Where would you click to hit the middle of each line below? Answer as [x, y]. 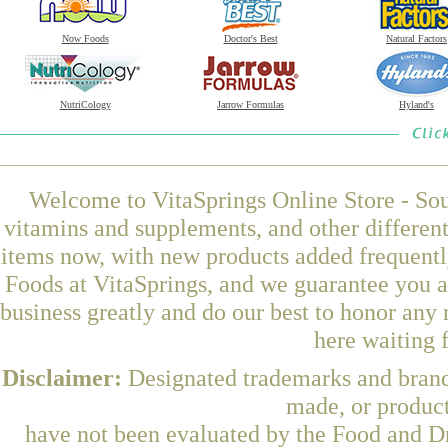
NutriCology [85, 104]
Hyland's [416, 104]
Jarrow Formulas [250, 104]
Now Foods [85, 38]
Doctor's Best [250, 38]
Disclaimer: [65, 377]
